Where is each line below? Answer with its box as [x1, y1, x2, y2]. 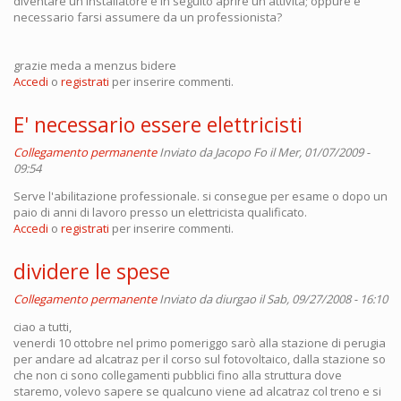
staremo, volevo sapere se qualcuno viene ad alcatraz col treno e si [13, 383, 381, 399]
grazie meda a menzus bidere [13, 57, 176, 73]
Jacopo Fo [215, 144, 267, 160]
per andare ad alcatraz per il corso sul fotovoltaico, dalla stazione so [13, 351, 386, 367]
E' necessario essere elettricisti [13, 110, 303, 139]
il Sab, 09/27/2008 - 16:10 [256, 291, 388, 307]
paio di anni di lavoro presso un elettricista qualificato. [13, 204, 307, 220]
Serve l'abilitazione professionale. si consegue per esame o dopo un [13, 188, 388, 204]
